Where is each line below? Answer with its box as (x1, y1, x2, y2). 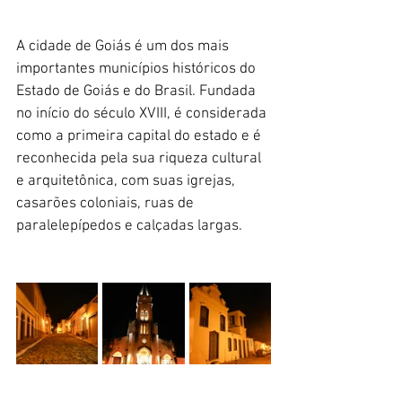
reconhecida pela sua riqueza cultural (16, 149, 265, 168)
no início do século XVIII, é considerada (16, 104, 270, 123)
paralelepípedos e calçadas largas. (16, 216, 242, 235)
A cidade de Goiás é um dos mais (16, 37, 232, 56)
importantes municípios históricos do (16, 59, 259, 78)
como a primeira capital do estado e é (16, 127, 265, 145)
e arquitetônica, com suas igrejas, (16, 171, 239, 190)
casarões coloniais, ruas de (16, 194, 197, 213)
